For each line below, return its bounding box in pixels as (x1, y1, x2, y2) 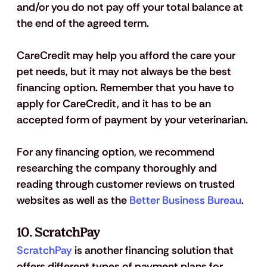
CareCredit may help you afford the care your (16, 48, 238, 63)
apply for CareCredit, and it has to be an (16, 97, 213, 111)
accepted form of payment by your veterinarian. (16, 113, 250, 128)
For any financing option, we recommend (16, 145, 217, 160)
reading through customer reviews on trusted (16, 177, 237, 192)
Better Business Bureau (129, 193, 241, 208)
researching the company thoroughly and (16, 161, 219, 176)
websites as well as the (16, 193, 129, 208)
